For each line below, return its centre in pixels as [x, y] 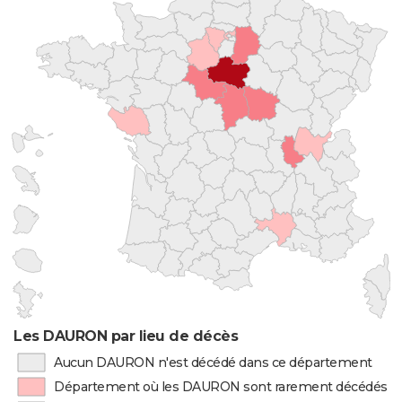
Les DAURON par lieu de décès [126, 336]
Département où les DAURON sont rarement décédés [221, 387]
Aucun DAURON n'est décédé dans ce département [213, 363]
